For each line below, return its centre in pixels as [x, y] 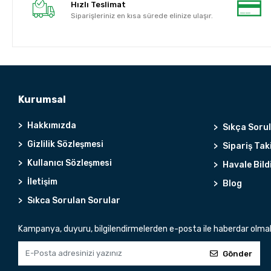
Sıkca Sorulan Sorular [74, 201]
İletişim [43, 182]
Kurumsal [42, 100]
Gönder [238, 253]
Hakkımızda [52, 126]
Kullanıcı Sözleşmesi [70, 163]
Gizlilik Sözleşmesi [66, 145]
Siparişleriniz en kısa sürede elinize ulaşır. [142, 15]
